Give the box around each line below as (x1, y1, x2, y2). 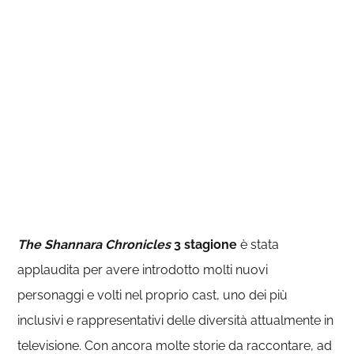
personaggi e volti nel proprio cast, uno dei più (17, 288, 288, 303)
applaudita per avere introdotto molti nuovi (17, 262, 269, 277)
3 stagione (171, 237, 238, 252)
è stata (237, 237, 280, 252)
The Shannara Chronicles (17, 237, 171, 252)
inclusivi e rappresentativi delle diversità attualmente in (17, 313, 334, 328)
